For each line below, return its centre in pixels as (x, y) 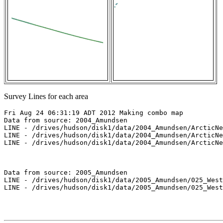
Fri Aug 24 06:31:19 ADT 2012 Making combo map (94, 113)
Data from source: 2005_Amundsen (66, 173)
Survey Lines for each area (46, 97)
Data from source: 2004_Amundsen (66, 120)
